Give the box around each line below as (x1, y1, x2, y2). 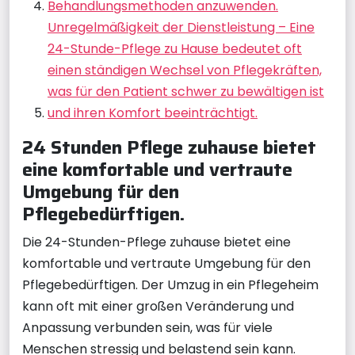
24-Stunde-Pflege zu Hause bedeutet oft (48, 40, 302, 58)
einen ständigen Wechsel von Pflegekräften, (48, 61, 322, 79)
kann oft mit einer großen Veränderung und (22, 297, 294, 315)
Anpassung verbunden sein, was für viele (22, 319, 273, 337)
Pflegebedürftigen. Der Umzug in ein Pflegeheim (22, 276, 319, 294)
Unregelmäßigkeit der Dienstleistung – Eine (48, 18, 315, 36)
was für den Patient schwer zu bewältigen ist (48, 82, 324, 101)
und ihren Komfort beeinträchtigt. (48, 104, 258, 122)
